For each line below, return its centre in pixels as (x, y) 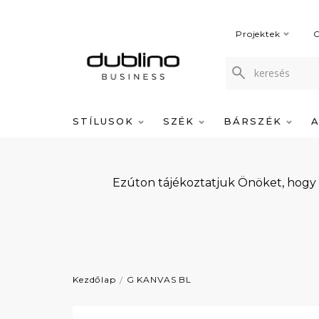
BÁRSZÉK (255, 121)
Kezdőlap (94, 279)
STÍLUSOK (105, 121)
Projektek (258, 34)
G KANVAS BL (159, 279)
